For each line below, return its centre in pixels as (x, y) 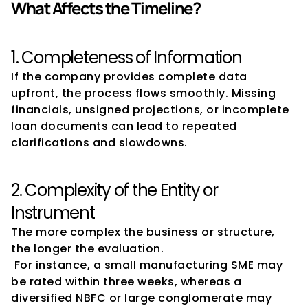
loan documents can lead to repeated (124, 126)
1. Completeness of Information (126, 57)
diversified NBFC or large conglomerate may (141, 298)
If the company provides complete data (129, 77)
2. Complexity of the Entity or (114, 190)
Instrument (53, 213)
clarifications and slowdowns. (99, 143)
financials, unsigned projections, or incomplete (150, 110)
